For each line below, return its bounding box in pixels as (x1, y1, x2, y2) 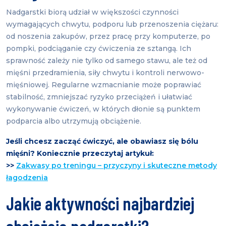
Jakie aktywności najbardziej (6, 192, 194, 214)
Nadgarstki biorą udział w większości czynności (6, 8, 179, 17)
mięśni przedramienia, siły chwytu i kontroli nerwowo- (6, 68, 204, 78)
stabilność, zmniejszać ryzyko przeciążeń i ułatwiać (6, 92, 192, 102)
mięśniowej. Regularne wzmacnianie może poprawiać (6, 80, 201, 90)
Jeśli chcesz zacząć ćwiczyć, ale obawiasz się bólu (6, 137, 198, 146)
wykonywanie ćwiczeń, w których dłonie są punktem (6, 104, 200, 114)
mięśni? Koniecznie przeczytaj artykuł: (6, 149, 154, 158)
